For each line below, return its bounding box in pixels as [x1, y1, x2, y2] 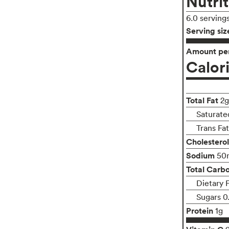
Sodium [186, 149, 215, 161]
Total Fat [186, 94, 218, 106]
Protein [186, 204, 213, 216]
